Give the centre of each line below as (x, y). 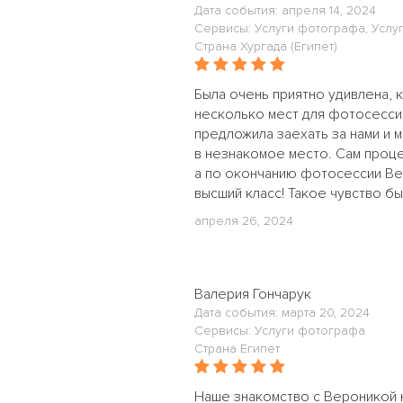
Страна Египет (237, 349)
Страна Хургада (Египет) (266, 46)
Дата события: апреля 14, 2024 (285, 10)
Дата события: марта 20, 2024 (282, 313)
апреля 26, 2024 (244, 221)
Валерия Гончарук (253, 294)
